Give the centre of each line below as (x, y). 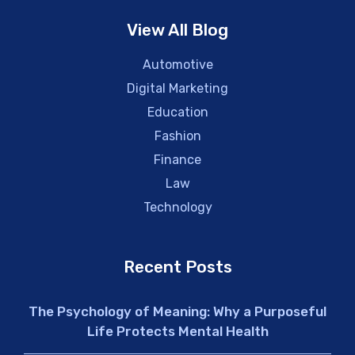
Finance (177, 160)
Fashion (177, 136)
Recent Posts (177, 267)
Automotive (177, 65)
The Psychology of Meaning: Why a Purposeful (177, 311)
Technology (177, 207)
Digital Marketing (177, 88)
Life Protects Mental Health (177, 331)
